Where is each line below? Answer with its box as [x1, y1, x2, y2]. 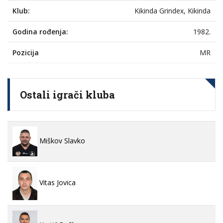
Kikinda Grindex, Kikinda [134, 6, 211, 16]
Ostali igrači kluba [20, 88, 115, 102]
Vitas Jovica [37, 178, 76, 188]
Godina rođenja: [12, 27, 68, 37]
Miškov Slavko [37, 135, 85, 145]
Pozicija [12, 48, 39, 58]
